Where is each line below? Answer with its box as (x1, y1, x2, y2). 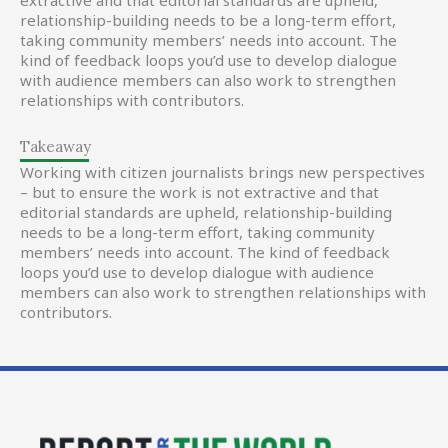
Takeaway (20, 137, 91, 156)
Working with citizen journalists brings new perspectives (20, 162, 425, 182)
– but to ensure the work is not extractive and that (20, 182, 379, 202)
